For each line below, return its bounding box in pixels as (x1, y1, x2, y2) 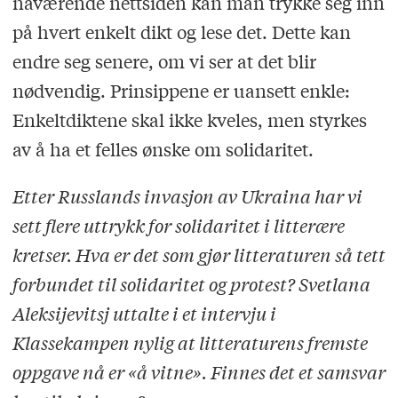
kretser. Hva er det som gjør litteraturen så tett (12, 243, 386, 267)
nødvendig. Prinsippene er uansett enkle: (12, 78, 350, 103)
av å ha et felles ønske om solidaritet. (12, 137, 314, 162)
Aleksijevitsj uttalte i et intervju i (12, 301, 276, 326)
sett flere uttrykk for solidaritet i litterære (12, 213, 345, 238)
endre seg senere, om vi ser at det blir (12, 49, 316, 74)
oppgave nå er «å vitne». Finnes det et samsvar (12, 360, 386, 385)
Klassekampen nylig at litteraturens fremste (12, 330, 368, 355)
